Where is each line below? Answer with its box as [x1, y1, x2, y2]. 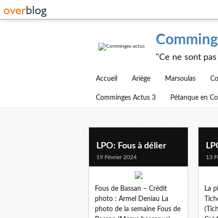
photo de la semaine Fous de [95, 205, 181, 213]
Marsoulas [165, 75, 196, 82]
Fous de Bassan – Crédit [95, 185, 167, 192]
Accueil [96, 75, 117, 82]
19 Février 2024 [96, 154, 137, 160]
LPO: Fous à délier [96, 141, 166, 150]
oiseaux [89, 139, 129, 151]
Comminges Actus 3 [96, 94, 156, 101]
